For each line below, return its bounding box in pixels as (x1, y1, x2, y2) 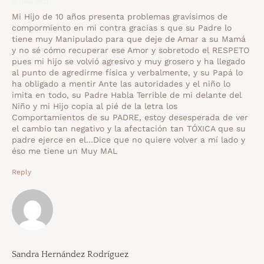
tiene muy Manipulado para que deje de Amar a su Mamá (12, 34, 246, 44)
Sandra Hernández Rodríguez (12, 249, 128, 260)
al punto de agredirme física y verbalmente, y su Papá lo (12, 68, 243, 78)
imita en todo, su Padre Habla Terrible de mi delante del (12, 90, 242, 100)
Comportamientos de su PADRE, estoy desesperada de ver (12, 113, 248, 123)
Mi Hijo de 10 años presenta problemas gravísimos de (12, 12, 227, 22)
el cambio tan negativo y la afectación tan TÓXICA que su (12, 124, 246, 134)
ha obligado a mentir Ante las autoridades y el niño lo (12, 79, 230, 89)
